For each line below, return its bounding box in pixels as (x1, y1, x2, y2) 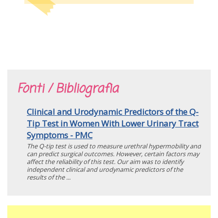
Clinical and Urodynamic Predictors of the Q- (27, 106, 199, 118)
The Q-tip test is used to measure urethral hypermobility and (27, 142, 201, 151)
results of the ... (27, 173, 71, 182)
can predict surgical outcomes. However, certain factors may (27, 149, 199, 159)
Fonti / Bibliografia (17, 80, 118, 99)
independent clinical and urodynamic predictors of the (27, 165, 183, 174)
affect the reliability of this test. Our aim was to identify (27, 157, 183, 166)
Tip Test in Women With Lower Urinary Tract (27, 118, 199, 129)
